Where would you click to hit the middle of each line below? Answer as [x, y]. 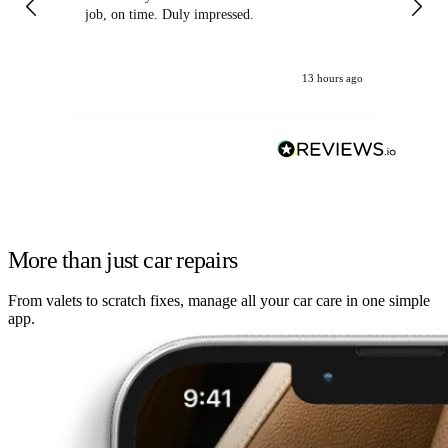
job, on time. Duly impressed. [169, 15]
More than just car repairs [123, 259]
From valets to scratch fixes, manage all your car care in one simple [219, 300]
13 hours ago [332, 77]
